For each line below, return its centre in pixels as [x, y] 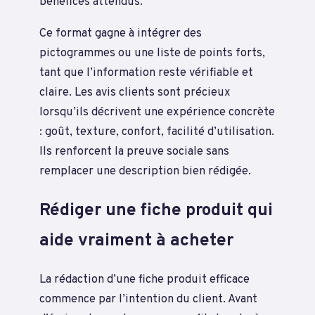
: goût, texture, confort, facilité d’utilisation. [157, 131]
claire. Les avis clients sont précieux [135, 92]
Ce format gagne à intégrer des [121, 33]
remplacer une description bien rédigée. [145, 171]
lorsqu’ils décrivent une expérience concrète [157, 112]
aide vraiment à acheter [136, 241]
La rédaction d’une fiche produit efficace [144, 280]
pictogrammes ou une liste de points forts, [152, 53]
